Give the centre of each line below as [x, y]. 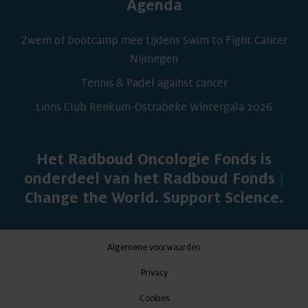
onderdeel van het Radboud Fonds [152, 178]
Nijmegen [154, 59]
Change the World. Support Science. [154, 198]
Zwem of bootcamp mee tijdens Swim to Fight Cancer [154, 40]
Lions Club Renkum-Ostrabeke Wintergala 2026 [154, 107]
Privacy [154, 273]
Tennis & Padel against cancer [154, 83]
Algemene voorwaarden [154, 247]
